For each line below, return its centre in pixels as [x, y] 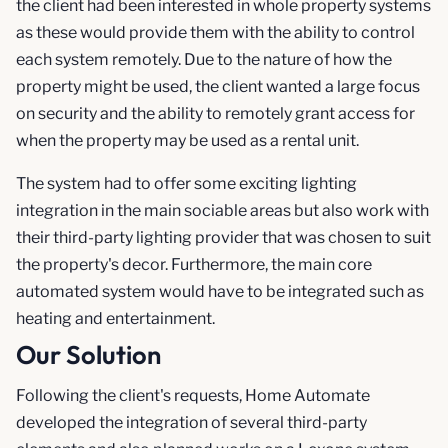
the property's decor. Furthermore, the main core [194, 264]
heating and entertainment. [115, 318]
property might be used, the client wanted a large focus [218, 86]
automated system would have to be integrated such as [220, 291]
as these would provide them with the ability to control [215, 32]
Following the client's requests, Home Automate [193, 395]
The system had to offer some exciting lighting [186, 183]
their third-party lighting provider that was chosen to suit [223, 237]
